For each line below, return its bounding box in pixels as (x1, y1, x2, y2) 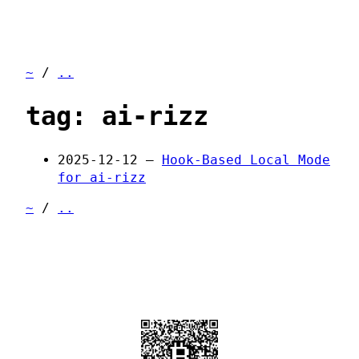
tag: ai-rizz (26, 101, 208, 132)
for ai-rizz (58, 169, 146, 185)
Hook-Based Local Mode (162, 151, 330, 167)
